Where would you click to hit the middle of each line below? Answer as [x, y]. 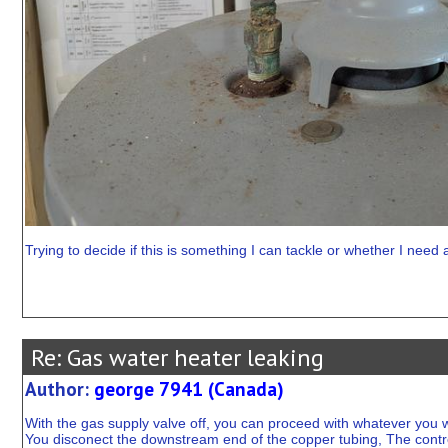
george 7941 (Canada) [188, 389]
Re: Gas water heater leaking [174, 358]
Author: [59, 389]
